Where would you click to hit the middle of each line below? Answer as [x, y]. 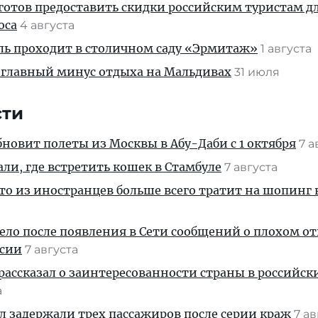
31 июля [258, 72]
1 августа [287, 49]
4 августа [49, 25]
